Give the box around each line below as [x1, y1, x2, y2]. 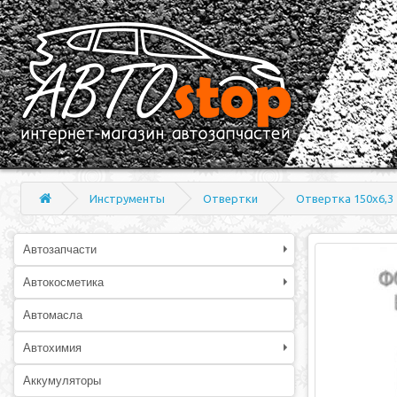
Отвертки [203, 192, 258, 205]
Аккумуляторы [23, 374, 101, 387]
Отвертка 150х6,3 [296, 192, 393, 205]
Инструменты [90, 192, 165, 205]
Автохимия [23, 341, 82, 354]
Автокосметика [23, 276, 104, 289]
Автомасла [23, 308, 82, 322]
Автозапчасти [23, 243, 97, 256]
